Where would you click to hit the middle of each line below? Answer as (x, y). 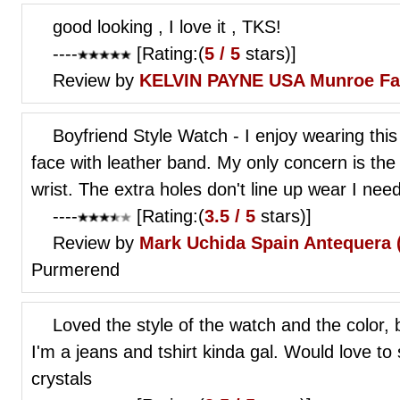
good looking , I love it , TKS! (167, 26)
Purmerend (75, 269)
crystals (62, 378)
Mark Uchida (192, 242)
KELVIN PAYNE (201, 80)
